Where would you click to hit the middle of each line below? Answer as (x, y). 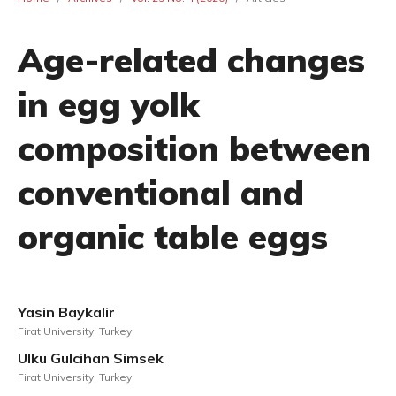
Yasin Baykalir (66, 312)
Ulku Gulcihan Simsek (91, 358)
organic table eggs (173, 237)
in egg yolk (109, 104)
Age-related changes (191, 60)
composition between (194, 148)
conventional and (161, 193)
